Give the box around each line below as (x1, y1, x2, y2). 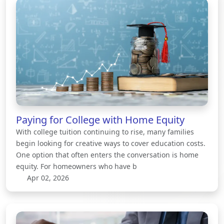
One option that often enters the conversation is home (16, 149, 198, 159)
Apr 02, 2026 (24, 172, 69, 182)
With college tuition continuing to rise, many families (16, 126, 194, 136)
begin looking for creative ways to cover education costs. (16, 138, 205, 148)
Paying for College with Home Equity (16, 112, 184, 126)
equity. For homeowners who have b (16, 161, 137, 171)
